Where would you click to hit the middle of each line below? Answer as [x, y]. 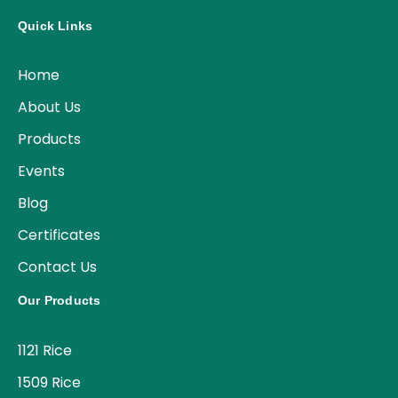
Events [41, 171]
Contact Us [57, 267]
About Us [49, 107]
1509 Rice [49, 383]
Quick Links [56, 25]
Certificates [59, 235]
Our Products [60, 301]
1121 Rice [45, 351]
